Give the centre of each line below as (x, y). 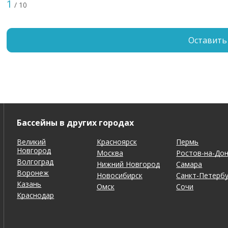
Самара (189, 164)
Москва (110, 153)
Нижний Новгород (128, 164)
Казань (29, 184)
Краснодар (36, 195)
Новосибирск (119, 175)
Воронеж (33, 173)
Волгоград (35, 161)
